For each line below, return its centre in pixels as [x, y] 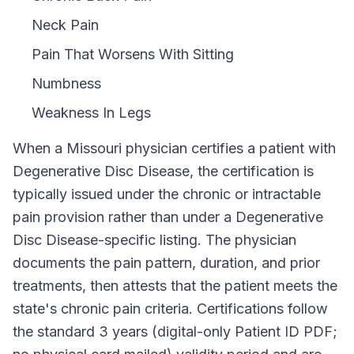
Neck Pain [65, 25]
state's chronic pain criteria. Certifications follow [170, 309]
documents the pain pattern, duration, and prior [166, 263]
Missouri [94, 148]
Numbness [66, 83]
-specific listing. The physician [197, 240]
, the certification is [252, 171]
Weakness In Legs [91, 113]
